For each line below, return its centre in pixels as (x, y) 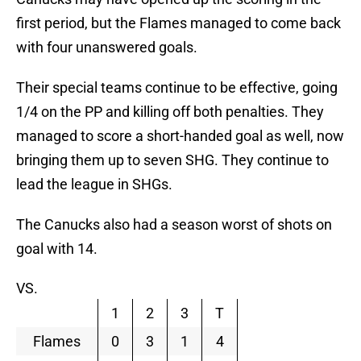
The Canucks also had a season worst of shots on (174, 225)
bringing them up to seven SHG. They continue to (172, 160)
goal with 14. (57, 249)
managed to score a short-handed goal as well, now (180, 136)
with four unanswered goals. (107, 48)
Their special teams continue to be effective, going (177, 88)
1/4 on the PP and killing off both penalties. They (170, 112)
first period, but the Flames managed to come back (178, 23)
